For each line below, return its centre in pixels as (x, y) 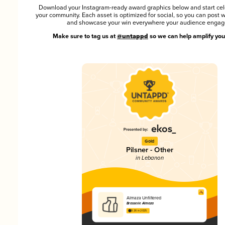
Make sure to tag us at (85, 37)
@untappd (133, 37)
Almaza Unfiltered (144, 198)
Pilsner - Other (150, 150)
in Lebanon (150, 158)
